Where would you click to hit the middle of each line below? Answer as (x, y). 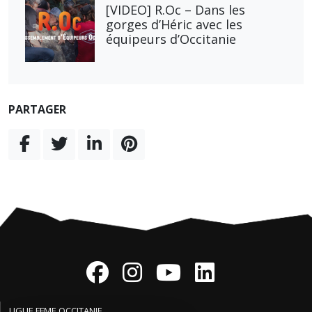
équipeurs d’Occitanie (171, 39)
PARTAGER (37, 109)
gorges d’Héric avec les (174, 24)
